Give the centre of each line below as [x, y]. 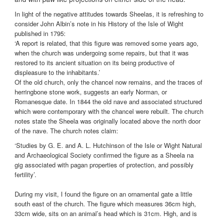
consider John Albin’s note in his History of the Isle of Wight [99, 24]
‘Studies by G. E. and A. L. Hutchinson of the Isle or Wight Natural [108, 145]
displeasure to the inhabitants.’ [57, 73]
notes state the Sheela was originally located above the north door [108, 121]
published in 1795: [40, 34]
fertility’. [26, 175]
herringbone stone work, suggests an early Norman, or [91, 92]
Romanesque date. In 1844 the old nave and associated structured [108, 102]
